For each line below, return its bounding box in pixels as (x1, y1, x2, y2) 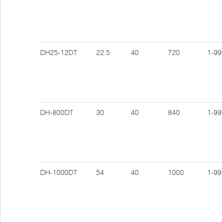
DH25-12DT (40, 48, 77, 57)
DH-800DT (40, 108, 73, 117)
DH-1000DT (40, 168, 77, 177)
